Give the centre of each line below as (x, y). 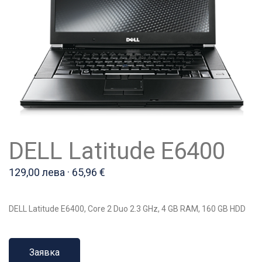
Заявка (44, 252)
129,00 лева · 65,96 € (57, 172)
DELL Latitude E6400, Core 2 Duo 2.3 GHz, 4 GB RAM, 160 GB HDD (127, 208)
